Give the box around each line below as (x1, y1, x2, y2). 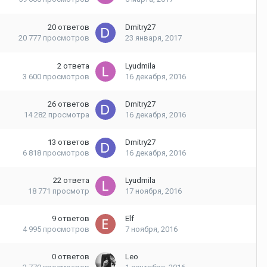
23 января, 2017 (125, 33, 182, 43)
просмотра (48, 110, 89, 120)
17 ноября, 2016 (125, 187, 182, 196)
